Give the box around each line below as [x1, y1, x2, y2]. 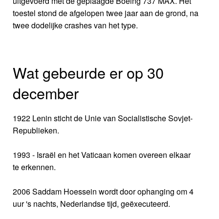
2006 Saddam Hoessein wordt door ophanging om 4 [13, 186, 194, 197]
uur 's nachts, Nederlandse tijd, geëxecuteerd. [13, 198, 171, 210]
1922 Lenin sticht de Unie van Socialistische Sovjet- [13, 112, 193, 124]
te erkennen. [13, 161, 56, 173]
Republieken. [13, 125, 60, 136]
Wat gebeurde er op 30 [13, 62, 164, 84]
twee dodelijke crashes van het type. [13, 19, 138, 31]
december [13, 82, 79, 104]
